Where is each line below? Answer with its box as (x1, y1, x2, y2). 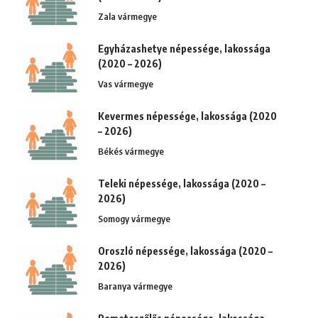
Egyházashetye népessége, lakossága (97, 43, 270, 55)
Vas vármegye (97, 78, 153, 90)
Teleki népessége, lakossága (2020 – (97, 177, 265, 190)
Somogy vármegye (97, 213, 170, 225)
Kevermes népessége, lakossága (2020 (97, 110, 277, 123)
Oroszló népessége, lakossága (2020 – (97, 245, 273, 258)
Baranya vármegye (97, 280, 172, 292)
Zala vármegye (97, 11, 157, 23)
